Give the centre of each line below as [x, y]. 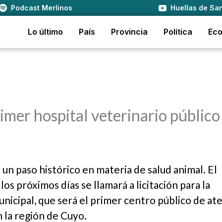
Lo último [45, 32]
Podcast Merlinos [41, 8]
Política [178, 32]
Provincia [129, 32]
